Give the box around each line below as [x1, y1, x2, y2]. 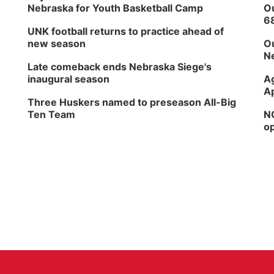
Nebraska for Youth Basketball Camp [28, 2, 204, 14]
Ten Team [28, 108, 76, 120]
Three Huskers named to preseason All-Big [28, 96, 237, 108]
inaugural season [28, 73, 110, 85]
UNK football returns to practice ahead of [28, 25, 224, 37]
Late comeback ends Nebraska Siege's [28, 61, 212, 73]
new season [28, 37, 86, 50]
